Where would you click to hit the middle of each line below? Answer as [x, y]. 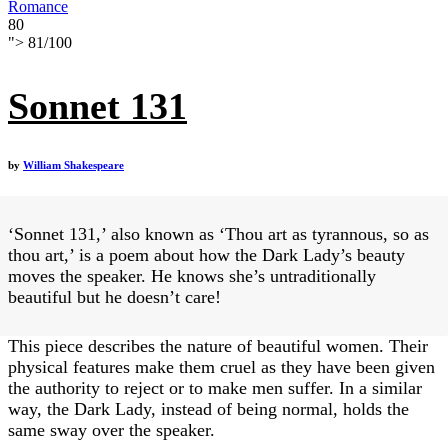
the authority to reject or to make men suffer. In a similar [215, 388]
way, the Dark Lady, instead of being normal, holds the [208, 409]
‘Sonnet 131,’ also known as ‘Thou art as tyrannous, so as [218, 234]
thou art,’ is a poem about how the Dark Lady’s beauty [206, 255]
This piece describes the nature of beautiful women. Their [218, 346]
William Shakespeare [73, 165]
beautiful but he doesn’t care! [114, 297]
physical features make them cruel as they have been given [221, 367]
